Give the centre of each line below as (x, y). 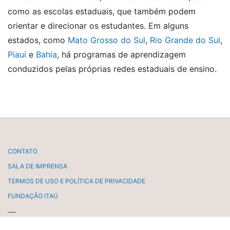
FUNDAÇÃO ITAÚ (33, 196)
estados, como (38, 40)
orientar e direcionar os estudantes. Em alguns (98, 26)
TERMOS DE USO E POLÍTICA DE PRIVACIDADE (76, 181)
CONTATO (23, 151)
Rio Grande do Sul (185, 40)
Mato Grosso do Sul (107, 40)
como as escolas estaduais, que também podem (102, 11)
